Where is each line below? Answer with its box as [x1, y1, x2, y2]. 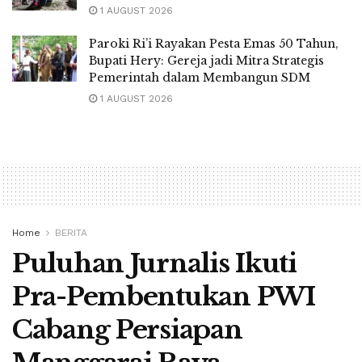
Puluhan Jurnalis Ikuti [12, 246, 297, 280]
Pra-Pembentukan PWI [12, 280, 315, 313]
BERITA [55, 226, 87, 238]
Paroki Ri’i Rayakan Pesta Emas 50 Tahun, [89, 36, 339, 51]
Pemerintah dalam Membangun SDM [89, 69, 310, 85]
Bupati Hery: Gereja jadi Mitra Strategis [89, 53, 324, 68]
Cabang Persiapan [12, 313, 242, 346]
